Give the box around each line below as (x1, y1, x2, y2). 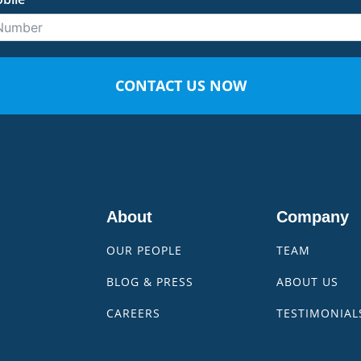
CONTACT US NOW (114, 76, 247, 95)
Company (276, 208, 349, 226)
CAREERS (106, 305, 160, 321)
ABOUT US (276, 274, 338, 289)
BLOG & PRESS (106, 274, 193, 289)
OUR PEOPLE (106, 243, 182, 258)
